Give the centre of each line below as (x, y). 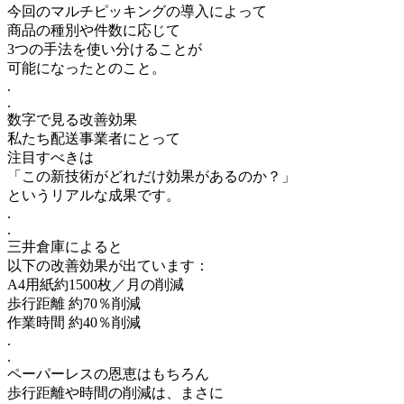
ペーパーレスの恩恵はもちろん (108, 373)
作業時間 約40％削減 (74, 322)
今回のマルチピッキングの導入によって (137, 11)
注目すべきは (50, 157)
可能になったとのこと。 (87, 68)
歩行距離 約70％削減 (74, 303)
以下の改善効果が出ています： (108, 265)
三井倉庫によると (65, 246)
